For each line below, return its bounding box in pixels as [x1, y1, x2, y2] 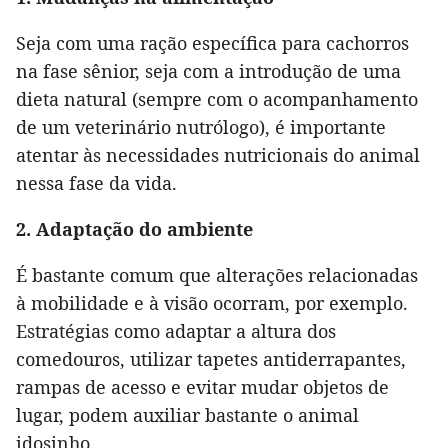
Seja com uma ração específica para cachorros [16, 31, 409, 56]
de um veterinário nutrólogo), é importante [16, 115, 386, 140]
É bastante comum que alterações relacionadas [16, 263, 418, 288]
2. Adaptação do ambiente [16, 217, 253, 242]
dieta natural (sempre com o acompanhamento [16, 87, 418, 112]
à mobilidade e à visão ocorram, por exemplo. [16, 291, 408, 316]
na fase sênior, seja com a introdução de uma [16, 59, 401, 84]
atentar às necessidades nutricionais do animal [16, 143, 420, 168]
